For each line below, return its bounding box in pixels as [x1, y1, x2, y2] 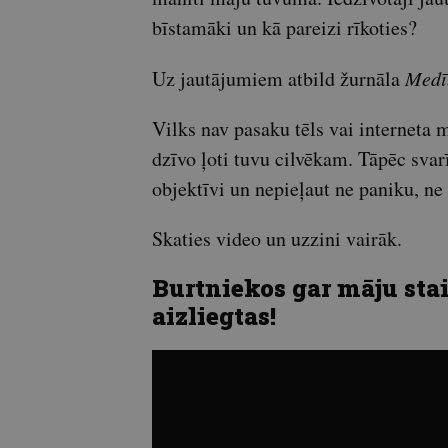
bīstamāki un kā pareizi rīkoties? [152, 14, 417, 42]
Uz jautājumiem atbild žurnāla [152, 65, 405, 93]
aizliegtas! [152, 300, 276, 333]
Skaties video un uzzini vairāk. [152, 225, 402, 253]
